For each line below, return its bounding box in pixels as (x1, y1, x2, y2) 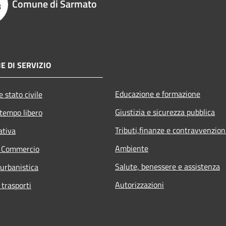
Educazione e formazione (115, 88, 200, 100)
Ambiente (115, 142, 148, 155)
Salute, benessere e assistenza (115, 160, 220, 173)
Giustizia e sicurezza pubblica (115, 106, 215, 119)
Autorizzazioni (115, 179, 164, 191)
